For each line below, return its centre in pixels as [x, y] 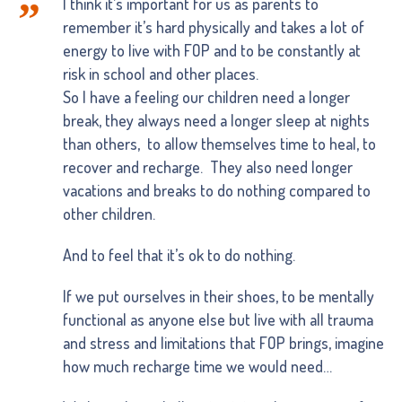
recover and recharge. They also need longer [207, 166]
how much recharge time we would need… [197, 366]
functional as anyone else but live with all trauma [218, 319]
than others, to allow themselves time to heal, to [219, 143]
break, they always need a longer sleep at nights [216, 120]
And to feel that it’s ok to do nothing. [179, 254]
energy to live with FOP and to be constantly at [211, 50]
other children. [109, 213]
